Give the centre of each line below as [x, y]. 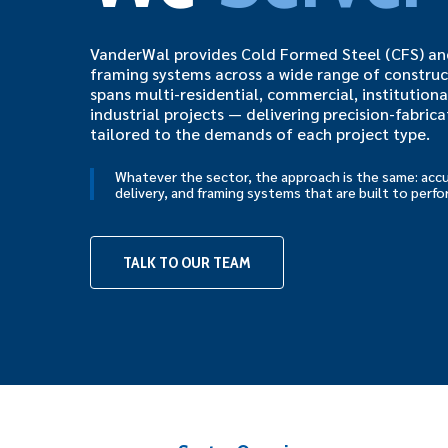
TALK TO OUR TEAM [187, 262]
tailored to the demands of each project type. [260, 133]
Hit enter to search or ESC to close [217, 398]
